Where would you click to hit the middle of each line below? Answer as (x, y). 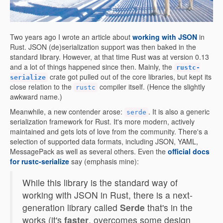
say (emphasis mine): (104, 161)
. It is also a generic (179, 111)
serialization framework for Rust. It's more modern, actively (102, 121)
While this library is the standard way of (100, 182)
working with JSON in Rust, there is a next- (108, 195)
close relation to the (42, 87)
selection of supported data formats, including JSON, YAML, (104, 141)
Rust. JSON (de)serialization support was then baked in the (103, 47)
